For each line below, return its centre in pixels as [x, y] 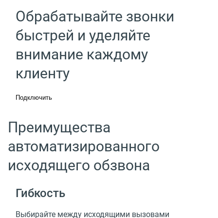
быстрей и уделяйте [83, 36]
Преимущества [59, 127]
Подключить [34, 98]
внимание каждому [82, 54]
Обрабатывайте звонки [95, 17]
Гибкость [40, 193]
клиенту [43, 73]
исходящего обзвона [79, 165]
